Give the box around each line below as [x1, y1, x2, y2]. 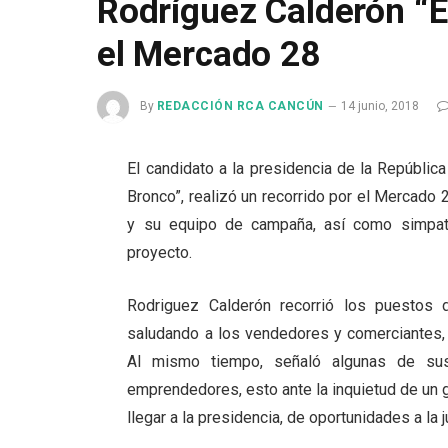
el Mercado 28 [97, 34, 320, 75]
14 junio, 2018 [340, 99, 419, 114]
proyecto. [127, 243, 193, 262]
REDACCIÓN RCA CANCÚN [157, 99, 324, 114]
